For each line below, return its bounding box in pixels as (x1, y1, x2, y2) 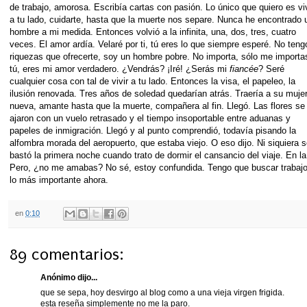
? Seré (258, 63, 284, 74)
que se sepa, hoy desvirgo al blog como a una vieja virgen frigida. (40, 287, 284, 297)
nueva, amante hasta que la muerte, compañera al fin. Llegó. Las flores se (10, 100, 305, 111)
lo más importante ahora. (10, 174, 108, 185)
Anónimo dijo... (40, 272, 97, 282)
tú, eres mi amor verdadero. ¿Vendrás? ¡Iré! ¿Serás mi (10, 63, 227, 74)
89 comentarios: (10, 245, 123, 264)
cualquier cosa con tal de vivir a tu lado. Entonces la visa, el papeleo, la (10, 75, 295, 86)
